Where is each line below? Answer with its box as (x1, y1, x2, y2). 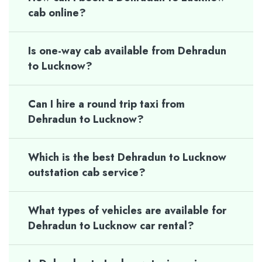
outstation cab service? (28, 165, 146, 180)
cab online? (28, 5, 86, 20)
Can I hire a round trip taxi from (28, 96, 185, 112)
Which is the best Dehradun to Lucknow (28, 150, 226, 165)
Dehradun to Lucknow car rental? (28, 218, 194, 233)
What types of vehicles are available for (28, 203, 226, 218)
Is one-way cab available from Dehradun (28, 43, 226, 58)
